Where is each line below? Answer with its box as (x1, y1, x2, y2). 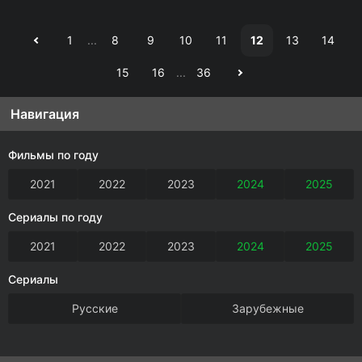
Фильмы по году (8, 148, 99, 162)
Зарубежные (231, 301, 304, 315)
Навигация (11, 106, 79, 122)
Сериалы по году (8, 210, 103, 224)
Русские (71, 301, 118, 315)
